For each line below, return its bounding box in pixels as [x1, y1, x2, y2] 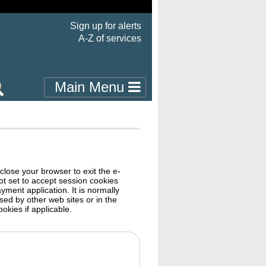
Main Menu [55, 79, 128, 95]
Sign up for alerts [70, 21, 141, 31]
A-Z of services [78, 33, 141, 43]
